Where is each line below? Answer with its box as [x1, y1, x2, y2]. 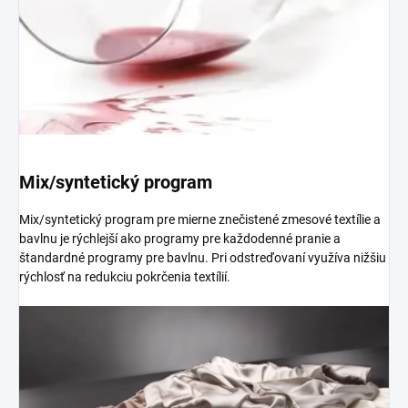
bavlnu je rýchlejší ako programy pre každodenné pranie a [19, 231, 341, 247]
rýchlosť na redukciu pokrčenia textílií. [19, 270, 230, 285]
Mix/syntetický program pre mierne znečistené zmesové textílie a [19, 212, 381, 228]
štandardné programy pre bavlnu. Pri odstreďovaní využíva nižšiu [19, 250, 386, 266]
